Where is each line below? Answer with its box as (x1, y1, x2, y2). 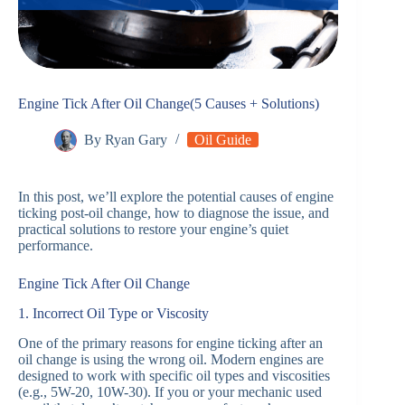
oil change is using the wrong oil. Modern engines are (18, 351, 324, 367)
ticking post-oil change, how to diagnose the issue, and (18, 205, 329, 221)
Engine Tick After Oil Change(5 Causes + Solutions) (18, 96, 319, 112)
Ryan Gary (105, 132, 168, 148)
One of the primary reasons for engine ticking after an (18, 334, 323, 351)
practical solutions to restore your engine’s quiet (18, 221, 288, 238)
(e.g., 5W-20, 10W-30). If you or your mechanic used (18, 383, 322, 400)
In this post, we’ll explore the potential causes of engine (18, 189, 334, 205)
